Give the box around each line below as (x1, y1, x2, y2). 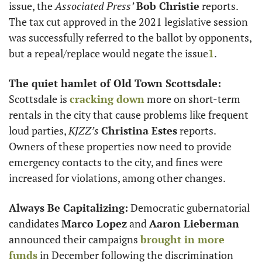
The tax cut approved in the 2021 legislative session (9, 15, 248, 29)
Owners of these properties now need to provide (9, 139, 232, 153)
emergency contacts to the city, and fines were (9, 155, 223, 169)
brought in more (140, 232, 225, 246)
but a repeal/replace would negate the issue (9, 46, 208, 60)
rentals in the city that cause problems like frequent (9, 108, 249, 122)
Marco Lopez (61, 216, 127, 230)
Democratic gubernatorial (128, 201, 250, 215)
